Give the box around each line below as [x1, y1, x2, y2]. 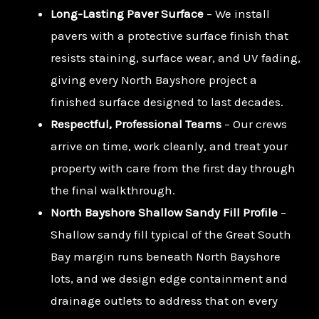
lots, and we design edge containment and [51, 271, 288, 286]
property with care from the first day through [51, 161, 296, 176]
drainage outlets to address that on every [51, 293, 278, 308]
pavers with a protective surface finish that [51, 28, 288, 43]
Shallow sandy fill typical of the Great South [51, 227, 291, 242]
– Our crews [221, 117, 287, 132]
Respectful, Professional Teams [51, 117, 221, 132]
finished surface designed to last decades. [51, 95, 283, 110]
